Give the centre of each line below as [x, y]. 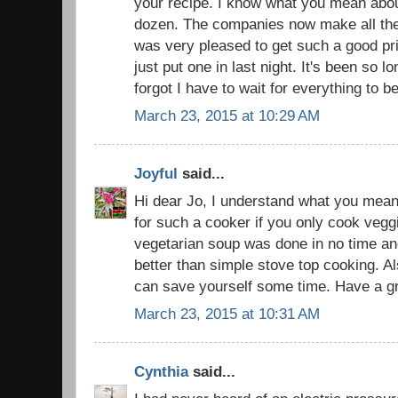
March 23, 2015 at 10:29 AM [227, 115]
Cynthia [161, 372]
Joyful [156, 174]
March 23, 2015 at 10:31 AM [227, 313]
